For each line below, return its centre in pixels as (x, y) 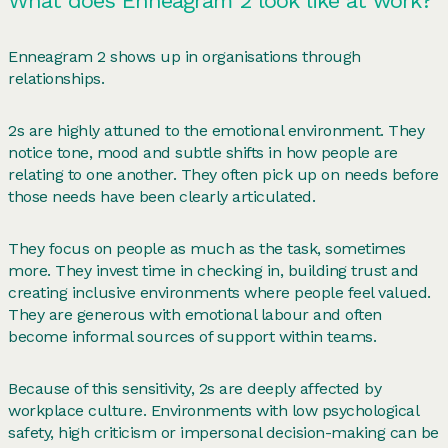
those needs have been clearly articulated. (161, 196)
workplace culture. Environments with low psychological (213, 410)
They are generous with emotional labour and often (195, 314)
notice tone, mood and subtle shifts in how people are (203, 152)
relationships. (56, 78)
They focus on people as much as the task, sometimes (207, 248)
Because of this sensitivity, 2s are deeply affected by (194, 388)
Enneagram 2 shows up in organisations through (184, 56)
